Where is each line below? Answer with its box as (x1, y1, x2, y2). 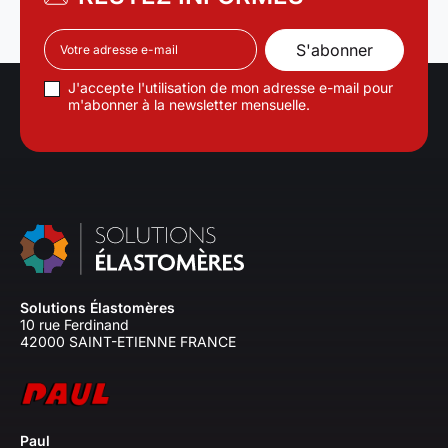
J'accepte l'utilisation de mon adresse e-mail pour (68, 78, 393, 96)
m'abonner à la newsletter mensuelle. (68, 95, 310, 113)
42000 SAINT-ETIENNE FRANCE (20, 332, 236, 350)
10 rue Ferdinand (20, 315, 129, 333)
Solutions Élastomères (20, 298, 175, 316)
